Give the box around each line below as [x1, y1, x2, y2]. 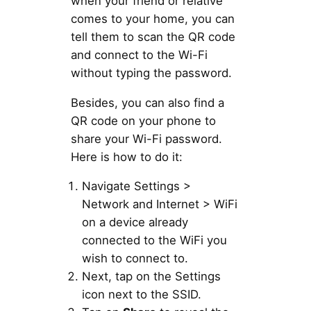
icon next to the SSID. [81, 287, 201, 302]
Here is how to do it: [70, 149, 183, 164]
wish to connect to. [81, 251, 188, 266]
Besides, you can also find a [70, 95, 224, 110]
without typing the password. [70, 65, 232, 80]
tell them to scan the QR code [70, 29, 235, 44]
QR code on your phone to [70, 113, 216, 128]
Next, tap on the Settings [81, 269, 221, 284]
